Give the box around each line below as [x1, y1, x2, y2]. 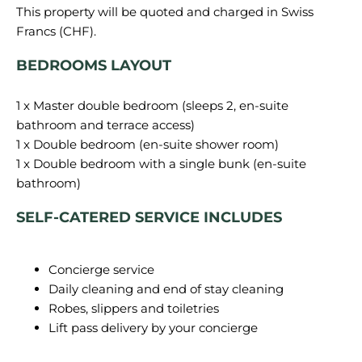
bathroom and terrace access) [16, 117, 195, 133]
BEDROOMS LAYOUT [16, 57, 171, 74]
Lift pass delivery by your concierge [48, 320, 258, 335]
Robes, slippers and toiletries [48, 301, 219, 316]
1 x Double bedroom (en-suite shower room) [16, 137, 279, 152]
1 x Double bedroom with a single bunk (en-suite [16, 156, 306, 171]
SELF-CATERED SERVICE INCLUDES [16, 208, 282, 226]
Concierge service [48, 262, 154, 277]
